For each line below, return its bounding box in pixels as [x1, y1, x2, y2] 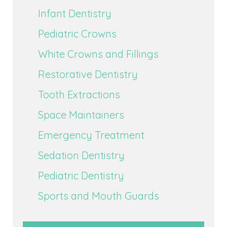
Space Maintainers [38, 108, 124, 121]
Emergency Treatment [38, 128, 144, 141]
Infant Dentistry [38, 7, 111, 20]
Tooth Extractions [38, 88, 120, 101]
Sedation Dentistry [38, 148, 125, 162]
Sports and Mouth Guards [38, 189, 159, 202]
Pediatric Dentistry [38, 169, 124, 182]
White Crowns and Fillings [38, 47, 159, 60]
